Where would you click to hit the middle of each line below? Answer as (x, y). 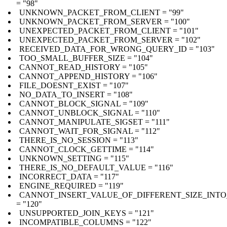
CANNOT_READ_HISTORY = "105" (84, 67)
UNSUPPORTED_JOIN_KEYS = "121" (87, 213)
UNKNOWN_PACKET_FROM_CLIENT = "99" (102, 12)
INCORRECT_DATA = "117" (69, 176)
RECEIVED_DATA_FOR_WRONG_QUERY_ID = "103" (117, 49)
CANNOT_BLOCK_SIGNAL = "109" (84, 103)
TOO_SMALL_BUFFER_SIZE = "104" (86, 58)
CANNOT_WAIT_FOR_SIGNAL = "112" (90, 131)
